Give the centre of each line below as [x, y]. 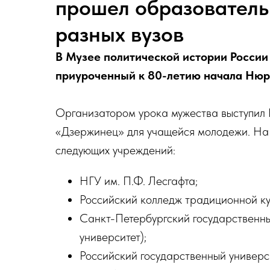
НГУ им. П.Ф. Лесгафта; [139, 181]
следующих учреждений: [115, 150]
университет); [113, 237]
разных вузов [120, 34]
